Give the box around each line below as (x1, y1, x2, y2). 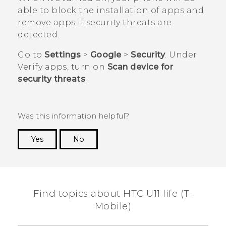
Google (90, 50, 122, 60)
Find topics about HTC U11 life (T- (33, 188, 193, 200)
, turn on (67, 62, 107, 72)
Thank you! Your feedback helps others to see (30, 150, 208, 159)
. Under (165, 50, 197, 60)
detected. (18, 30, 60, 40)
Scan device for (107, 62, 173, 72)
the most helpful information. (95, 160, 208, 170)
